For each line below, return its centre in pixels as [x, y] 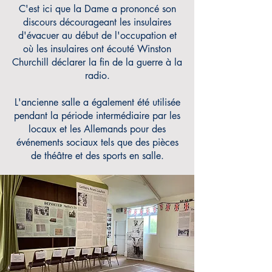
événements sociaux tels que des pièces [97, 142]
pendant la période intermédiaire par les [97, 116]
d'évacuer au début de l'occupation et [97, 36]
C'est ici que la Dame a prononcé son [97, 9]
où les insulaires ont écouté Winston [97, 49]
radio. [97, 76]
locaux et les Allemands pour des [97, 129]
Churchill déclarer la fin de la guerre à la [97, 62]
